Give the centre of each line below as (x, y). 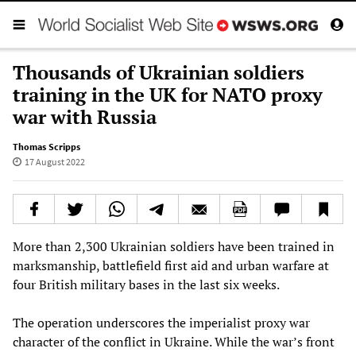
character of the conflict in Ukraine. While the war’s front (174, 341)
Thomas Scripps (46, 146)
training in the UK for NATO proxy (168, 94)
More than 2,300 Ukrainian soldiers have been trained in (174, 246)
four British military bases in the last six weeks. (146, 284)
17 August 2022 (54, 161)
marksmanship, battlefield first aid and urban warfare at (171, 265)
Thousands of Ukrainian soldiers (159, 72)
